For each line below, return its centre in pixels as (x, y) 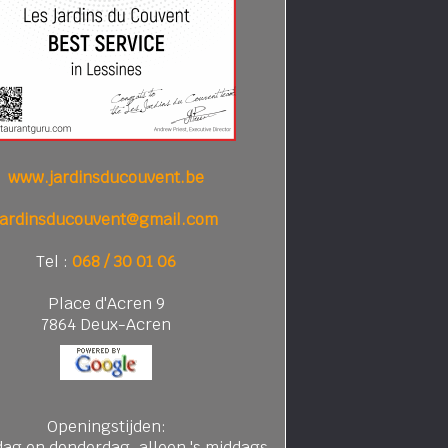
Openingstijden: (106, 426)
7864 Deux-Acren (106, 324)
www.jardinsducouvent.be (106, 177)
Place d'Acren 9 (106, 303)
